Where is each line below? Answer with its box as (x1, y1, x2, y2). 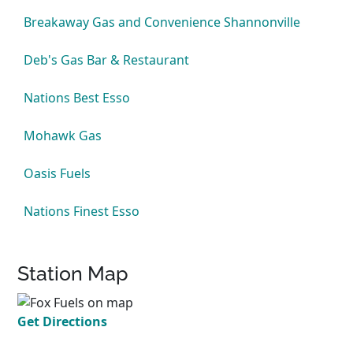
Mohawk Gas (24, 127, 102, 144)
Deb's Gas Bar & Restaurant (24, 51, 190, 69)
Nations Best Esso (24, 89, 131, 106)
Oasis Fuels (24, 165, 91, 182)
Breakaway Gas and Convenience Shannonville (24, 13, 301, 31)
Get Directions (17, 312, 108, 330)
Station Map (17, 262, 129, 285)
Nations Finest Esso (24, 203, 140, 220)
